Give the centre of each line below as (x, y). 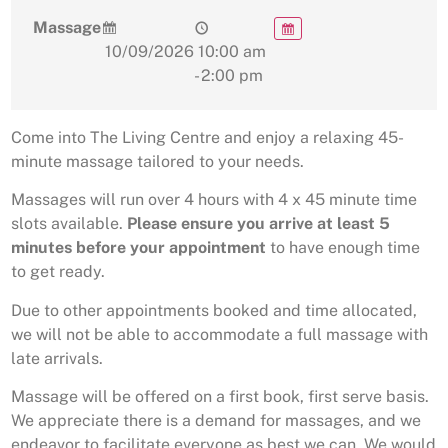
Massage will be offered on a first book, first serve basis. (220, 397)
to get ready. (58, 272)
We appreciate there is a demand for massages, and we (216, 421)
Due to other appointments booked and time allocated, (214, 310)
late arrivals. (57, 358)
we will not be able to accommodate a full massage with (219, 334)
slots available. (69, 224)
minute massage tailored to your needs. (157, 161)
